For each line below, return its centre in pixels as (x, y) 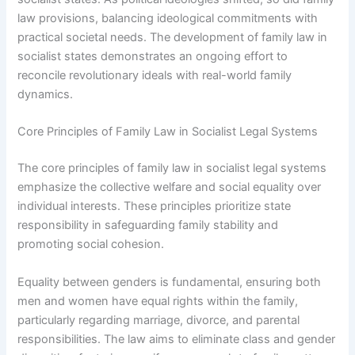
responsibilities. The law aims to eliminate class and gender (177, 339)
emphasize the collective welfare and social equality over (170, 187)
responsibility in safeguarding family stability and (148, 225)
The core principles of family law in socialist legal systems (172, 168)
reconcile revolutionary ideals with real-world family (155, 76)
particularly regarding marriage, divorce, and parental (159, 320)
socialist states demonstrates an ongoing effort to (153, 57)
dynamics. (46, 95)
